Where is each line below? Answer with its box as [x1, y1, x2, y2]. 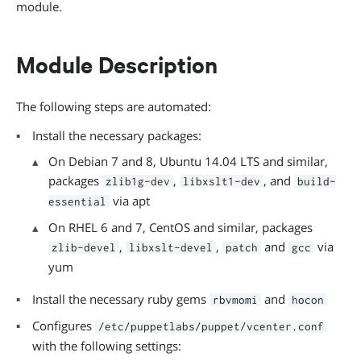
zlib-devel [52, 241, 116, 254]
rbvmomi [213, 293, 258, 306]
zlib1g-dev [106, 175, 170, 188]
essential [48, 195, 106, 208]
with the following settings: [32, 338, 181, 354]
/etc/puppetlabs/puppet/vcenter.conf [98, 320, 324, 333]
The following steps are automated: [16, 98, 211, 114]
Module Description [16, 49, 218, 80]
